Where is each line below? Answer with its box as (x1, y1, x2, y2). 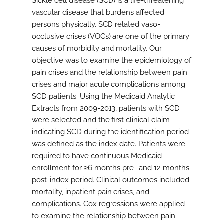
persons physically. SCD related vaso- (32, 20, 160, 29)
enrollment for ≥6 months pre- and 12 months (32, 163, 189, 173)
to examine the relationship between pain (32, 211, 175, 221)
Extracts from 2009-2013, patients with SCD (32, 104, 180, 113)
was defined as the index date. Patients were (32, 139, 185, 149)
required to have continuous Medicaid (32, 151, 162, 161)
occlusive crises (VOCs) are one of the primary (32, 32, 189, 41)
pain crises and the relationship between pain (32, 68, 187, 77)
